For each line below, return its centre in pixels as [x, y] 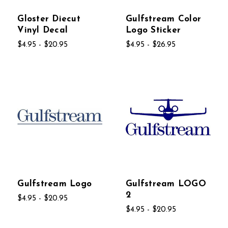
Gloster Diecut [49, 19]
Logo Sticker [153, 30]
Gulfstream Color [164, 19]
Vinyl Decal [43, 30]
